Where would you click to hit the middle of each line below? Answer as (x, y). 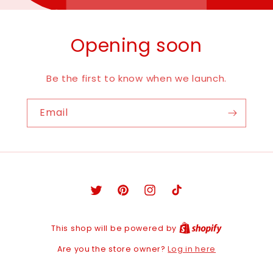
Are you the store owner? (112, 249)
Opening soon (136, 45)
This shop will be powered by (115, 228)
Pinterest (137, 197)
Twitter (105, 197)
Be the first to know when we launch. (136, 78)
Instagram (167, 197)
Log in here (192, 249)
